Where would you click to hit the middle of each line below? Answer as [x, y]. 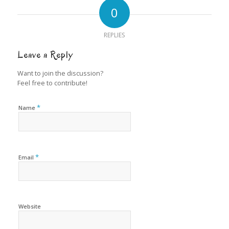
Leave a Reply [45, 54]
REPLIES [114, 35]
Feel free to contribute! [52, 83]
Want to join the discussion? [60, 73]
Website [29, 206]
